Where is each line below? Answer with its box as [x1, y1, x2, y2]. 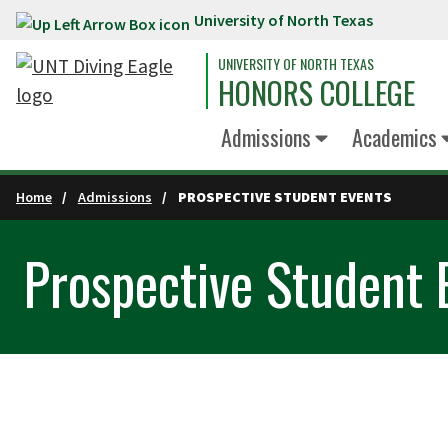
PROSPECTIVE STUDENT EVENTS [177, 188, 392, 206]
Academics [351, 121, 437, 153]
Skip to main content [10, 12, 186, 36]
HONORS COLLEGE [218, 70, 415, 115]
